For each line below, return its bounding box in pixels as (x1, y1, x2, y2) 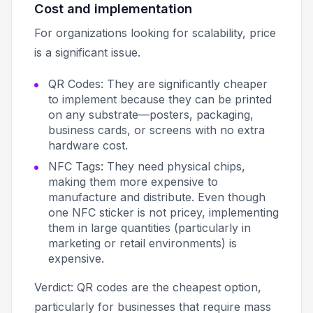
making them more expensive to (48, 174, 218, 189)
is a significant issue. (34, 45, 140, 59)
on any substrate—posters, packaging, (48, 107, 254, 122)
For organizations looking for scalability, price (34, 25, 276, 40)
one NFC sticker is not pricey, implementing (48, 205, 279, 219)
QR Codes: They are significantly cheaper (48, 76, 268, 91)
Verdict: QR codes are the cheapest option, (34, 279, 261, 294)
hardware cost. (48, 138, 128, 152)
